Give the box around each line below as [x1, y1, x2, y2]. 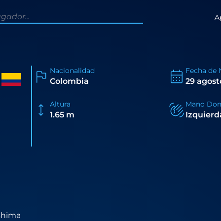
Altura [49, 100, 71, 109]
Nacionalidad [49, 66, 95, 75]
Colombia [49, 76, 89, 86]
